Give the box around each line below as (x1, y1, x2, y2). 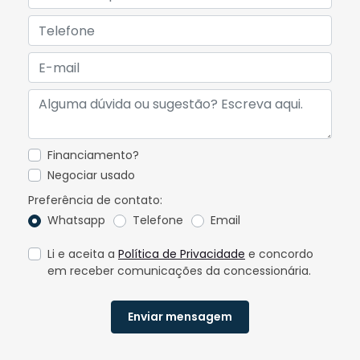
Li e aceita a (47, 245, 118, 262)
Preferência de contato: (28, 192, 162, 209)
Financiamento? (47, 147, 139, 164)
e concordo (245, 245, 313, 262)
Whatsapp (47, 212, 105, 229)
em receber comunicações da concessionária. (47, 262, 311, 279)
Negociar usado (47, 167, 135, 184)
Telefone (133, 212, 183, 229)
